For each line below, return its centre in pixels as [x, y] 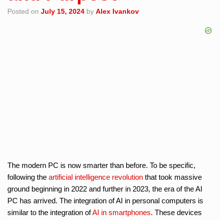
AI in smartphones [122, 212]
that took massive [172, 177]
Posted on [26, 11]
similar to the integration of [50, 212]
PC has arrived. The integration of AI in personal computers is [105, 200]
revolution [127, 177]
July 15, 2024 [63, 11]
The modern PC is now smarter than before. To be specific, [101, 165]
